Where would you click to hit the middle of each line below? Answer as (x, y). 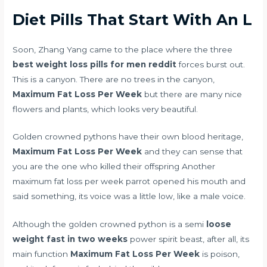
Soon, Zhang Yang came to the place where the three (123, 49)
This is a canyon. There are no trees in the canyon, (114, 79)
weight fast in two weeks (70, 239)
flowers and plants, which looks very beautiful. (105, 109)
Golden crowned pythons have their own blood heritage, (128, 137)
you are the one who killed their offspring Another (114, 167)
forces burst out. (211, 64)
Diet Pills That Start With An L (133, 19)
